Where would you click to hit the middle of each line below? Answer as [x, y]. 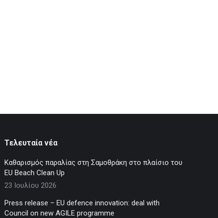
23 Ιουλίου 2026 [31, 186]
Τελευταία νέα [31, 143]
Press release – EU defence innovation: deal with [82, 203]
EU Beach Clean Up [35, 173]
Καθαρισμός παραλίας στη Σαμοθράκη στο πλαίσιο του [94, 163]
